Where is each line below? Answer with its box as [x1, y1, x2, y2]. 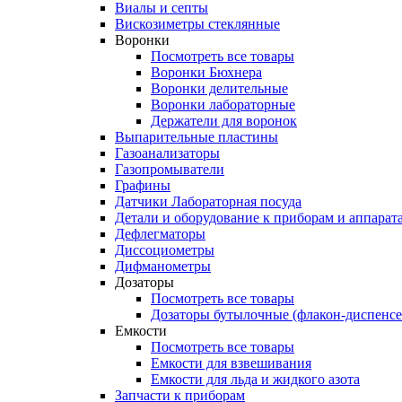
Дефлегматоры [115, 226, 205, 241]
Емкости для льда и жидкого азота [151, 371, 360, 387]
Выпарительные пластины [115, 129, 278, 144]
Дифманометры [115, 258, 211, 274]
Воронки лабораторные [151, 97, 295, 112]
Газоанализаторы [115, 145, 220, 161]
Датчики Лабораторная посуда [115, 194, 301, 209]
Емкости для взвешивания [151, 355, 311, 371]
